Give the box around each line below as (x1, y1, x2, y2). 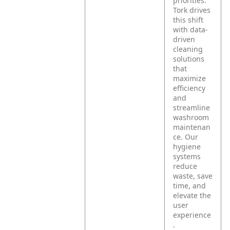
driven (173, 34, 196, 44)
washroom (173, 112, 209, 122)
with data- (173, 25, 208, 34)
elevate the (173, 190, 212, 200)
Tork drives (173, 5, 211, 15)
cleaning (173, 44, 203, 54)
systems (173, 151, 201, 161)
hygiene (173, 142, 201, 151)
